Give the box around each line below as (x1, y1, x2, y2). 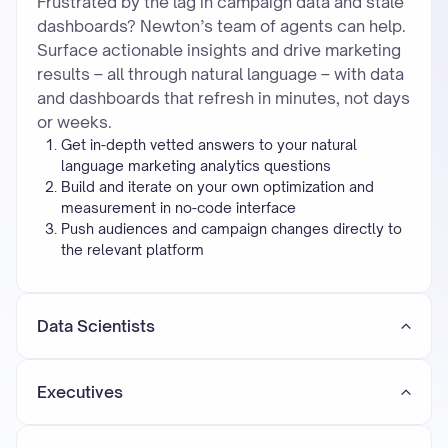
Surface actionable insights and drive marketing (37, 40, 401, 60)
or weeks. (37, 112, 112, 132)
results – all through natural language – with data (37, 64, 404, 84)
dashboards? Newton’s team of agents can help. (37, 16, 406, 36)
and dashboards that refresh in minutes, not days (37, 88, 410, 108)
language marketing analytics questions (61, 157, 331, 174)
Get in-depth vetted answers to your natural (61, 136, 357, 153)
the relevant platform (61, 241, 204, 258)
